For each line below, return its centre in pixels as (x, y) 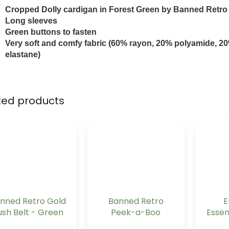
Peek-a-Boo (136, 213)
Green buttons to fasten (51, 32)
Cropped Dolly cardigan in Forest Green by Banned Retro (116, 9)
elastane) (23, 54)
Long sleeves (31, 20)
